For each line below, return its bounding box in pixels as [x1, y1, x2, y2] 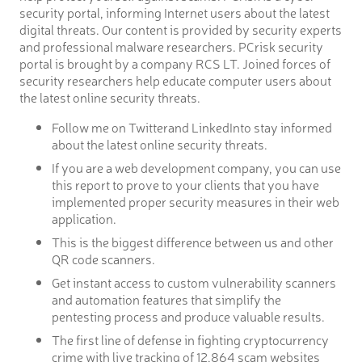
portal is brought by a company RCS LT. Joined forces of [19, 54, 330, 73]
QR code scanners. [52, 250, 155, 268]
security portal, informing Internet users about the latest [19, 3, 330, 22]
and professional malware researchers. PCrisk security [19, 37, 323, 56]
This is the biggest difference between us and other [52, 233, 334, 251]
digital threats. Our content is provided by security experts [19, 20, 342, 39]
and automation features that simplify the [52, 290, 281, 309]
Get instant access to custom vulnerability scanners [52, 273, 336, 292]
